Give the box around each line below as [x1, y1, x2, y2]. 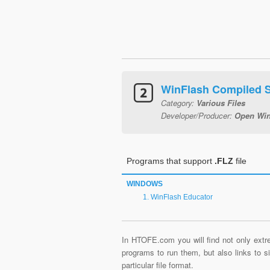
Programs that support [127, 156, 215, 166]
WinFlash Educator [151, 193, 213, 201]
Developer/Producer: [161, 110, 234, 121]
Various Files [196, 97, 245, 108]
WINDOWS [127, 180, 163, 188]
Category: [161, 97, 196, 108]
